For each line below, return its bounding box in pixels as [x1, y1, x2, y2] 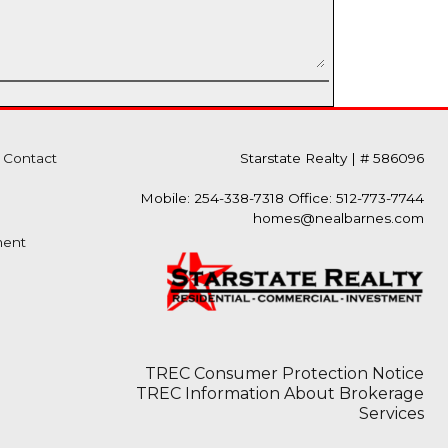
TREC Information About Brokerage [136, 384, 424, 403]
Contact [2, 150, 57, 166]
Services [359, 404, 424, 423]
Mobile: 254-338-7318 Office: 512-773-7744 [140, 190, 424, 206]
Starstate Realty [240, 150, 351, 166]
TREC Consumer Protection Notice [145, 364, 424, 383]
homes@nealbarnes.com [253, 210, 424, 226]
